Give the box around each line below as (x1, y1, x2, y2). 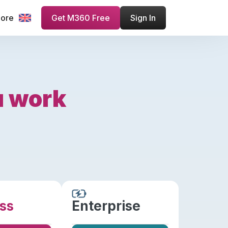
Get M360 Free (51, 13, 110, 23)
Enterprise (72, 197, 140, 214)
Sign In (130, 13, 156, 23)
